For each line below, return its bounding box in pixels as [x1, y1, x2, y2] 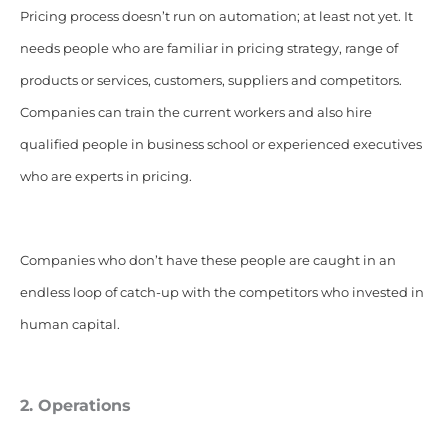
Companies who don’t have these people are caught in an [19, 252, 396, 268]
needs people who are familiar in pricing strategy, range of [19, 40, 398, 56]
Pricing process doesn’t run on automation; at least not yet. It [19, 8, 413, 24]
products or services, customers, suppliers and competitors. [19, 72, 402, 88]
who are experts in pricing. [19, 168, 192, 184]
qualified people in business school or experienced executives [19, 136, 422, 152]
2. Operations [19, 395, 131, 415]
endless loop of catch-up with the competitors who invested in [19, 284, 424, 300]
